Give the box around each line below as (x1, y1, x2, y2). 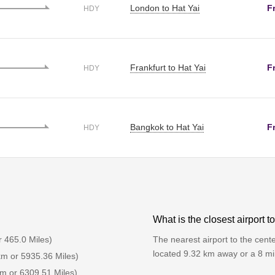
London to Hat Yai (130, 2, 199, 13)
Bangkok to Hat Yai (130, 122, 204, 132)
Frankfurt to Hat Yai (130, 62, 206, 72)
